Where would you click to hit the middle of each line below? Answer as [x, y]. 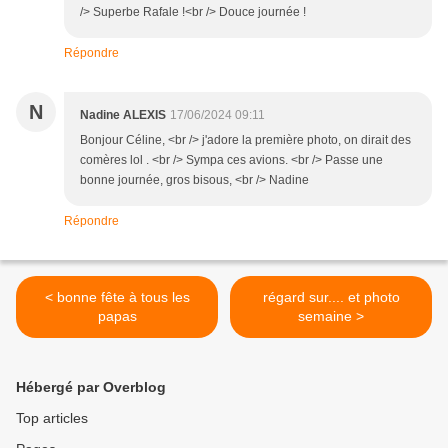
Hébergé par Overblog [91, 387]
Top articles [52, 418]
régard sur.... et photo [331, 297]
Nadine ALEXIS [123, 115]
